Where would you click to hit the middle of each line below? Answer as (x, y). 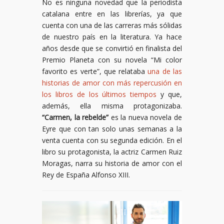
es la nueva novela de (145, 117)
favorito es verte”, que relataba (95, 71)
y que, (171, 94)
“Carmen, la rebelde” (75, 117)
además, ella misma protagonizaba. (112, 106)
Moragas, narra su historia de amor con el (112, 163)
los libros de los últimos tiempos (101, 94)
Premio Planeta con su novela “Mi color (112, 60)
